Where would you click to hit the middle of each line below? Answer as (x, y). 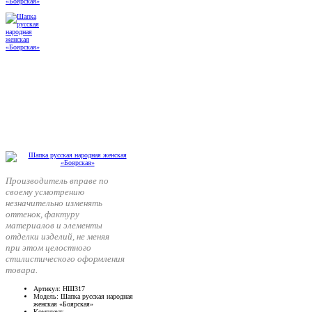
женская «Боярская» (63, 304)
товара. (22, 270)
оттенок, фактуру (42, 214)
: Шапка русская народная (95, 297)
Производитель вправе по (57, 181)
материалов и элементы (54, 226)
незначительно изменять (54, 203)
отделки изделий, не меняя (57, 237)
